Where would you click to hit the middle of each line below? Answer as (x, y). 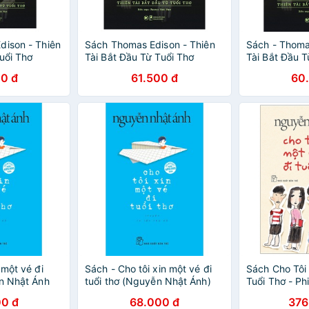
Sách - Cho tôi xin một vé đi (148, 269)
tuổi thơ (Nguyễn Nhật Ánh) (148, 281)
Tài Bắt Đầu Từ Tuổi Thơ (140, 57)
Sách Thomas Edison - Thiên (150, 44)
